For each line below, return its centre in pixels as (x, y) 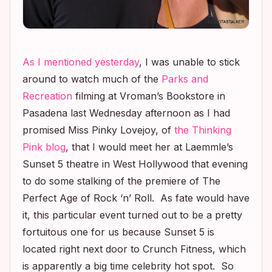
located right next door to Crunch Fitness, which (134, 249)
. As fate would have (201, 198)
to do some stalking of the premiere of (112, 181)
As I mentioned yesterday (81, 62)
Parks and (185, 79)
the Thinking (203, 130)
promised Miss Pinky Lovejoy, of (98, 130)
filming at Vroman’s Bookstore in (149, 96)
